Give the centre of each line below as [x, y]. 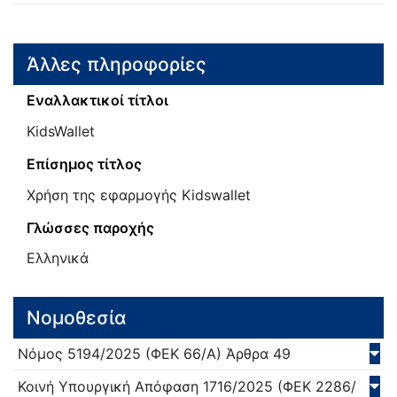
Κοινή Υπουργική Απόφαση [108, 386]
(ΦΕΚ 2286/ [315, 386]
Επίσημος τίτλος [84, 163]
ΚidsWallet [61, 131]
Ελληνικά [58, 258]
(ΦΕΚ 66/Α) [181, 354]
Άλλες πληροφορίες [117, 64]
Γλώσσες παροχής [90, 227]
